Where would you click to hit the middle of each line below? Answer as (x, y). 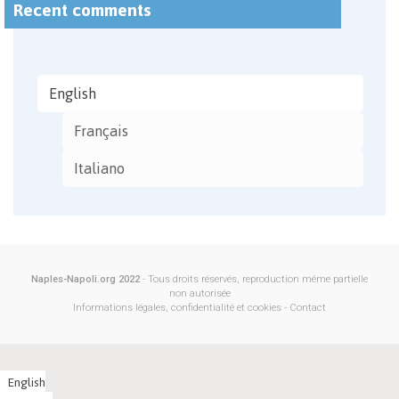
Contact (308, 308)
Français (101, 131)
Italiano (99, 169)
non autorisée (199, 294)
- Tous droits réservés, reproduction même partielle (254, 280)
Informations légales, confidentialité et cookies (177, 308)
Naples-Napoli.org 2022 (85, 280)
